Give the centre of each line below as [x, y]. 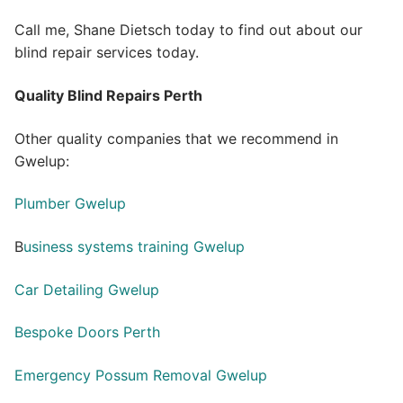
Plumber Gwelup [70, 204]
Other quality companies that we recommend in [176, 138]
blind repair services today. [107, 53]
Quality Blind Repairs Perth [108, 96]
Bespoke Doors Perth [87, 332]
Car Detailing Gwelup [87, 289]
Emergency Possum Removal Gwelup [141, 375]
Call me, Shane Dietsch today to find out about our [188, 30]
